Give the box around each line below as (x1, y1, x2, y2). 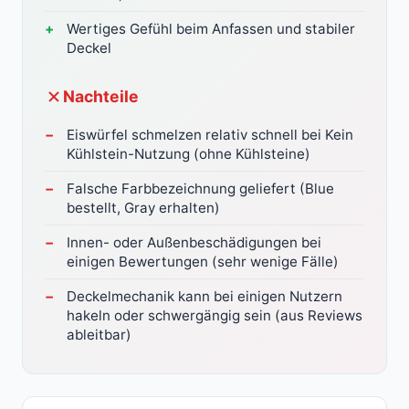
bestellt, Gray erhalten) (67, 199, 220, 217)
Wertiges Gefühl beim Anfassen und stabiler (67, 20, 355, 38)
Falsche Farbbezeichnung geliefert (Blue (67, 180, 334, 198)
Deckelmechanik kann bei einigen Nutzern (67, 288, 342, 306)
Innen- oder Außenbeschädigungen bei (67, 234, 321, 252)
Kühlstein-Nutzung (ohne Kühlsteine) (67, 145, 310, 163)
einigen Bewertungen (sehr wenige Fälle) (67, 253, 339, 271)
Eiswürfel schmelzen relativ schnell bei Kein (67, 126, 353, 144)
